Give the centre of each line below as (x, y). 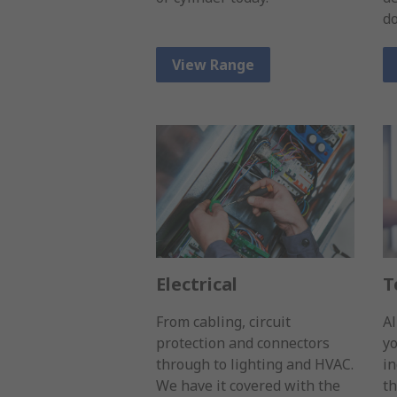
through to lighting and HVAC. (255, 364)
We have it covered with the (248, 385)
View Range (213, 65)
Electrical (197, 284)
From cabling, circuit (223, 321)
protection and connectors (243, 343)
